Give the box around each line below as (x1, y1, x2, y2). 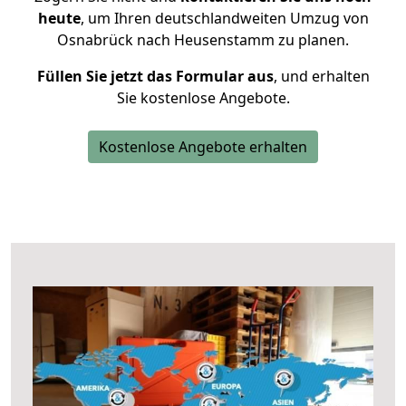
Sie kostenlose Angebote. (116, 88, 290, 108)
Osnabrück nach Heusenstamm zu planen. (57, 30, 349, 50)
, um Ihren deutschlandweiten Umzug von (80, 8, 369, 28)
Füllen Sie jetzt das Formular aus (36, 66, 274, 86)
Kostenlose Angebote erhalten (99, 137, 307, 157)
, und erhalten (273, 66, 370, 86)
